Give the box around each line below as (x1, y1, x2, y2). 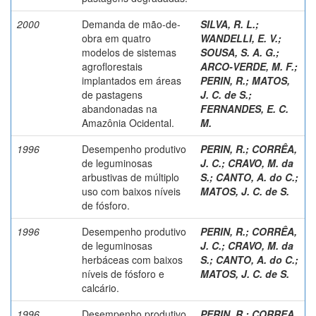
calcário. (82, 280, 119, 295)
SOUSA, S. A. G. (200, 44, 276, 59)
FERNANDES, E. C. (200, 101, 288, 116)
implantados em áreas (82, 73, 181, 87)
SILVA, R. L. (200, 16, 255, 31)
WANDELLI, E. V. (200, 30, 278, 45)
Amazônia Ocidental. (82, 115, 174, 130)
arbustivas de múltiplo (82, 169, 179, 184)
